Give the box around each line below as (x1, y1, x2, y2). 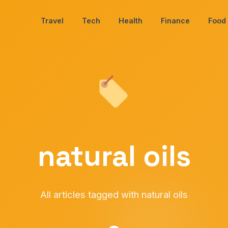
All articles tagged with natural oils (40, 189, 188, 200)
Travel (41, 16, 64, 25)
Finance (161, 16, 190, 25)
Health (119, 16, 142, 25)
